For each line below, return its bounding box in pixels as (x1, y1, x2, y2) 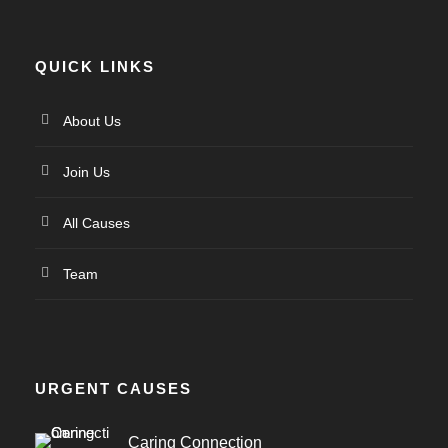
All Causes (63, 214, 130, 231)
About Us (63, 112, 121, 129)
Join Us (63, 163, 110, 180)
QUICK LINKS (35, 57, 155, 75)
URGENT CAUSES (35, 379, 192, 397)
